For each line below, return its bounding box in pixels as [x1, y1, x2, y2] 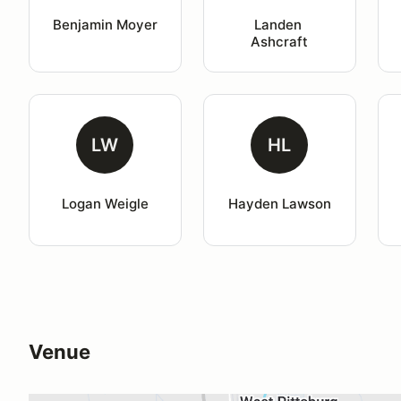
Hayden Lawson [227, 195, 331, 212]
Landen [253, 16, 305, 33]
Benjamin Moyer [52, 16, 158, 33]
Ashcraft [251, 33, 309, 50]
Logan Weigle [61, 195, 149, 212]
